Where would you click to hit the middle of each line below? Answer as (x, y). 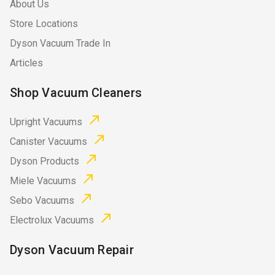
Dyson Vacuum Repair (72, 250)
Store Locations (44, 24)
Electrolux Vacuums (52, 220)
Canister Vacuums (48, 142)
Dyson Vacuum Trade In (60, 44)
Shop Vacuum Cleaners (76, 93)
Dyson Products (45, 161)
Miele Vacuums (43, 181)
